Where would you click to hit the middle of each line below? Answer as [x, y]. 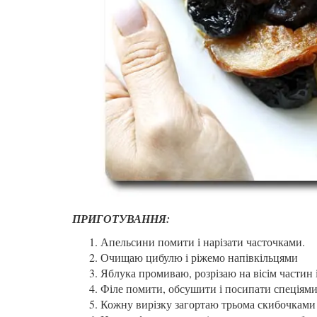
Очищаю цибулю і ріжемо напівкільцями [199, 257]
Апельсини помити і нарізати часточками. [203, 241]
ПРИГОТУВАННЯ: [121, 218]
